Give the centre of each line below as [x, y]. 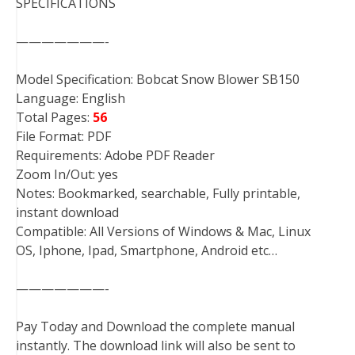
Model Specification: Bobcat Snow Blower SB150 [158, 79]
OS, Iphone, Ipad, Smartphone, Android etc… [147, 250]
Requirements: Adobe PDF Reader [115, 155]
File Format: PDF [63, 136]
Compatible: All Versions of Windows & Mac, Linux [163, 231]
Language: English [71, 98]
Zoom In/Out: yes [67, 174]
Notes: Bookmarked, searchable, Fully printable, [158, 193]
